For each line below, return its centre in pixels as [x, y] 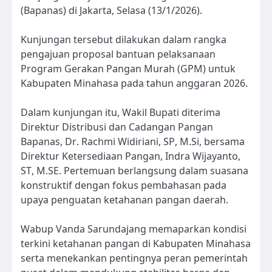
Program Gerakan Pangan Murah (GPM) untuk [128, 68]
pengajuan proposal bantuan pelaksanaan [118, 54]
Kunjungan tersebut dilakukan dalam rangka [124, 39]
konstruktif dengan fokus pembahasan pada [124, 185]
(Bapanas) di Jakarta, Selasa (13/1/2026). [111, 10]
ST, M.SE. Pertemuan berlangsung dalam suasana [134, 170]
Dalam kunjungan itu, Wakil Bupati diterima [121, 112]
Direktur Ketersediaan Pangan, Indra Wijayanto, [131, 156]
